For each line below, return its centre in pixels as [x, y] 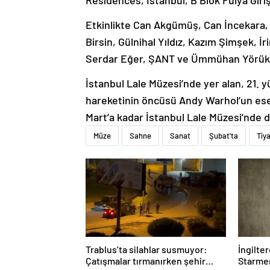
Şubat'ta [224, 136]
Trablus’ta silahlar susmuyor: [146, 250]
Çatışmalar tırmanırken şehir [146, 261]
